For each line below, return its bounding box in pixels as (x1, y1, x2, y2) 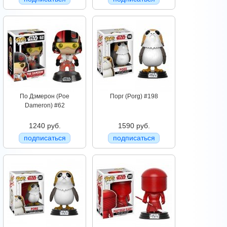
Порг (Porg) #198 (109, 93, 158, 100)
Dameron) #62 (24, 102, 65, 109)
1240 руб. (28, 122, 61, 130)
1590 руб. (118, 122, 150, 130)
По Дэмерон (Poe (20, 93, 69, 100)
